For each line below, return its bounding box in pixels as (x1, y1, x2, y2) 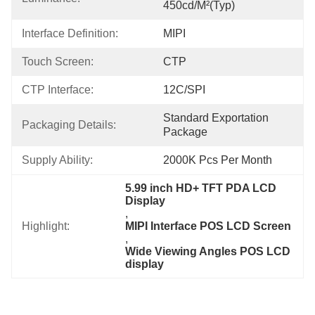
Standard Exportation (163, 112, 269, 124)
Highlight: (22, 220, 70, 232)
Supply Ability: (22, 154, 93, 166)
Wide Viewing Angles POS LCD (125, 245, 291, 257)
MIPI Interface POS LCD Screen (125, 220, 292, 232)
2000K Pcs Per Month (163, 154, 272, 166)
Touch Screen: (22, 56, 94, 67)
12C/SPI (163, 84, 205, 96)
